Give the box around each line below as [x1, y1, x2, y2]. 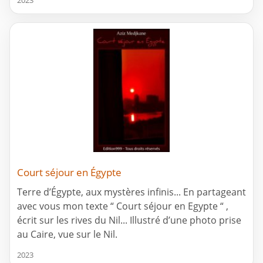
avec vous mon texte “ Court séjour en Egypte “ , [17, 199, 228, 213]
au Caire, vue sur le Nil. [17, 227, 117, 241]
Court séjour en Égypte [17, 165, 122, 179]
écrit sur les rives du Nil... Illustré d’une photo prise [17, 213, 241, 227]
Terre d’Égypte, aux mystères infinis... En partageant [17, 185, 246, 198]
